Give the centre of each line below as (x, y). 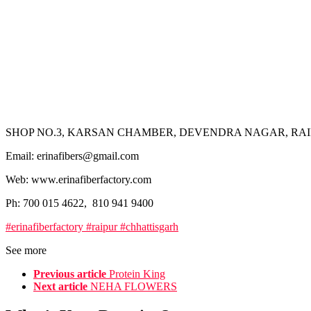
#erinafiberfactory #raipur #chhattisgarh (92, 227)
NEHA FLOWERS (134, 287)
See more (26, 251)
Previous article (70, 274)
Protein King (137, 274)
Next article (60, 287)
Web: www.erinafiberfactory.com (78, 180)
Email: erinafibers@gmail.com (72, 156)
